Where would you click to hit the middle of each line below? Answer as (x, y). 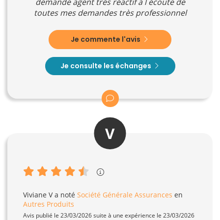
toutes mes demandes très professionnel (110, 13)
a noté (65, 194)
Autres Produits (49, 204)
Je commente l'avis (106, 39)
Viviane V (38, 194)
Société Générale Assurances (125, 194)
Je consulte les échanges (106, 66)
